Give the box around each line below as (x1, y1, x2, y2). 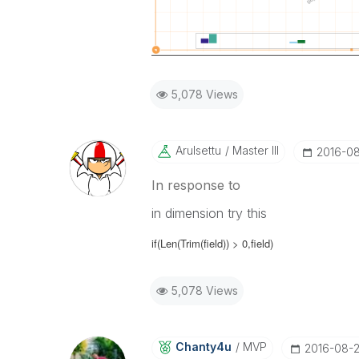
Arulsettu (175, 143, 221, 157)
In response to (151, 177, 240, 193)
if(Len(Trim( (151, 236, 204, 251)
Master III (228, 143, 279, 157)
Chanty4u (175, 340, 232, 353)
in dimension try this (151, 205, 267, 221)
